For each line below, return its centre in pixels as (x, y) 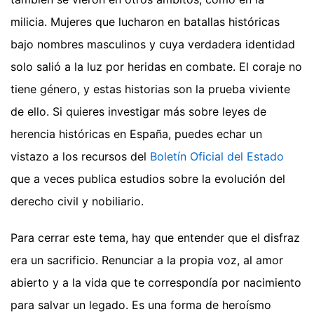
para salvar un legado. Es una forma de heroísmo (141, 305)
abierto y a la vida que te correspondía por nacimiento (156, 283)
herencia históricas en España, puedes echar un (136, 134)
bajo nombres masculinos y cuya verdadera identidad (153, 45)
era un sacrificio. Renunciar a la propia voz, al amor (147, 260)
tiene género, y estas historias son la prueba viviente (150, 89)
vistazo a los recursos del (80, 157)
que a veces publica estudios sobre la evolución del (148, 179)
